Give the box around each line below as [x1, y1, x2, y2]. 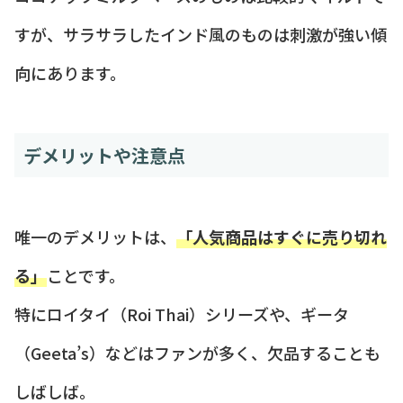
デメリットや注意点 [23, 141, 185, 168]
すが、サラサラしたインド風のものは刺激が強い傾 [14, 22, 387, 46]
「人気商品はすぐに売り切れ [176, 224, 387, 248]
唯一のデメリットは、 [14, 224, 176, 248]
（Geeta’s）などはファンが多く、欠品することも [14, 340, 381, 364]
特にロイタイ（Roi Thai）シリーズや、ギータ [14, 301, 349, 326]
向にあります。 [14, 60, 126, 85]
